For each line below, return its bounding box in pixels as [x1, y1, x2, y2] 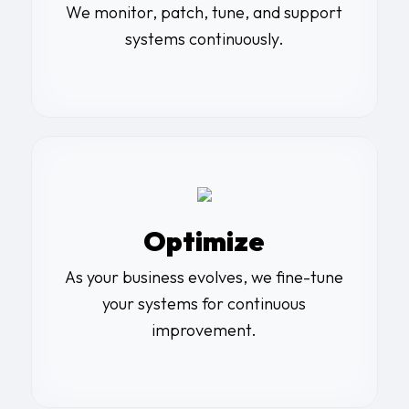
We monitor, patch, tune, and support [66, 2, 343, 24]
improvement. [152, 319, 257, 341]
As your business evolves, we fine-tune [65, 266, 344, 288]
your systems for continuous [102, 292, 307, 314]
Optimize [143, 223, 266, 258]
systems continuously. [124, 28, 284, 50]
